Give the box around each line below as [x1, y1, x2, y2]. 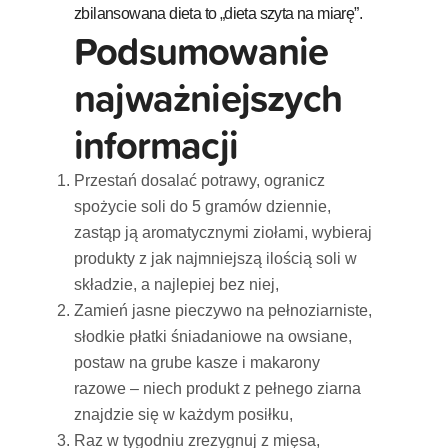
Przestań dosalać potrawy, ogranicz [74, 171, 325, 189]
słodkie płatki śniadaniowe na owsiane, [74, 327, 352, 345]
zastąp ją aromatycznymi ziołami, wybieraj [74, 223, 372, 241]
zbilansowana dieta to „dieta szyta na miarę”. [74, 4, 362, 22]
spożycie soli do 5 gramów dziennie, [74, 197, 331, 215]
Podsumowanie [74, 21, 329, 79]
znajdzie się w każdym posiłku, [74, 405, 293, 423]
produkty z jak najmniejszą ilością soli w [74, 249, 357, 267]
